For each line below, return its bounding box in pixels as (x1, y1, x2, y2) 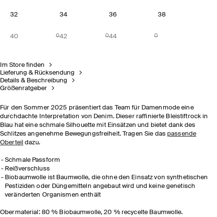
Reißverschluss (5, 166, 50, 172)
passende (167, 131, 197, 137)
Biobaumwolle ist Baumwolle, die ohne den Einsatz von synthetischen (5, 174, 208, 181)
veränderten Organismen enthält (5, 192, 101, 198)
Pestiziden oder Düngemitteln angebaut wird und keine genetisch (5, 183, 196, 189)
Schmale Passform (5, 157, 61, 163)
